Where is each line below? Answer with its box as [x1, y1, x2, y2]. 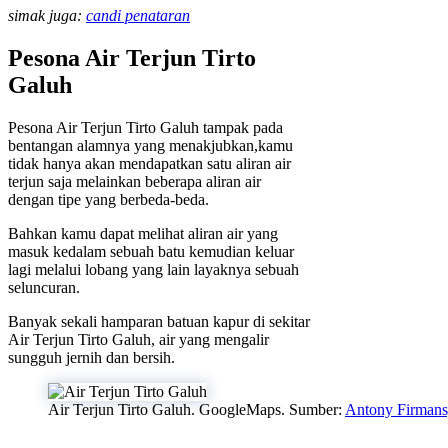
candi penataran [86, 6, 190, 24]
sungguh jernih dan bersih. [8, 348, 175, 366]
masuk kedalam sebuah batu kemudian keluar [8, 242, 294, 260]
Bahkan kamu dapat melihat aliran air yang [8, 224, 278, 242]
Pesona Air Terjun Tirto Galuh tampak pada [8, 118, 283, 136]
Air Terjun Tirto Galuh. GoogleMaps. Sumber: [48, 400, 345, 418]
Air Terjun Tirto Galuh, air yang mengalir [8, 330, 269, 348]
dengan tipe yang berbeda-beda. [8, 190, 209, 208]
